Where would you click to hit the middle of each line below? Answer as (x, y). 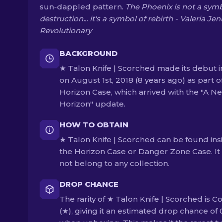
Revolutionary (66, 30)
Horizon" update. (92, 104)
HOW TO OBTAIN (94, 125)
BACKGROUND (88, 53)
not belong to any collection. (114, 163)
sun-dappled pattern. (83, 7)
